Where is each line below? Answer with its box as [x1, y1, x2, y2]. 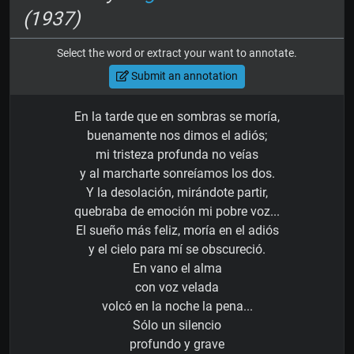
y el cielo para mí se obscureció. [88, 241, 265, 257]
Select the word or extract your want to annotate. [57, 46, 297, 59]
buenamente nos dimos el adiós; [87, 127, 267, 143]
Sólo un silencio [133, 317, 221, 333]
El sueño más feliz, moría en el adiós [75, 222, 279, 238]
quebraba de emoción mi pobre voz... [74, 203, 280, 219]
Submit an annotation [128, 70, 238, 83]
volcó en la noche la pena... [101, 298, 253, 314]
